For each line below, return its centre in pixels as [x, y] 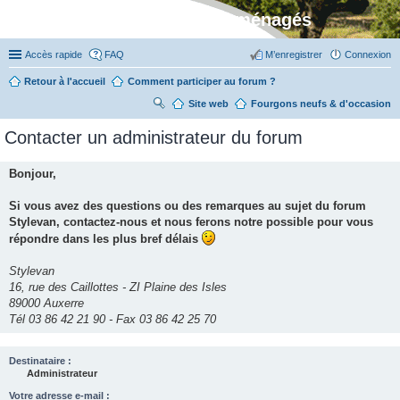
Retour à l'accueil [65, 81]
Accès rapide [54, 54]
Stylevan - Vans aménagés [200, 20]
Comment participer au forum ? [202, 81]
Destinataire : [40, 361]
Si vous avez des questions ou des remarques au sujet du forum [187, 206]
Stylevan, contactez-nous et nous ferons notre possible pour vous [191, 222]
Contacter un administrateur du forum [154, 137]
